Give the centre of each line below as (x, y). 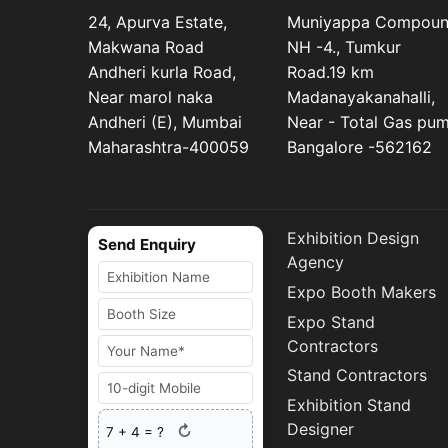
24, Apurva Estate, (157, 22)
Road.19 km (330, 72)
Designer (320, 428)
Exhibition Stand (348, 404)
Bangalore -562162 (359, 147)
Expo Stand (330, 321)
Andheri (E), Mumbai (165, 122)
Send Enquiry (147, 245)
